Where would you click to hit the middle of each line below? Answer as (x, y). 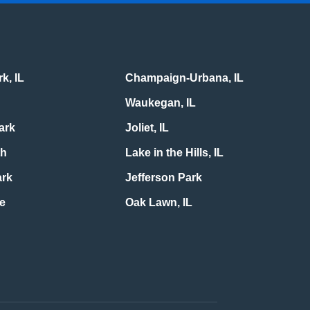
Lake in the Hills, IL (174, 153)
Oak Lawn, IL (158, 203)
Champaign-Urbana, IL (184, 78)
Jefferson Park (163, 178)
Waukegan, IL (160, 103)
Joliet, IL (147, 128)
